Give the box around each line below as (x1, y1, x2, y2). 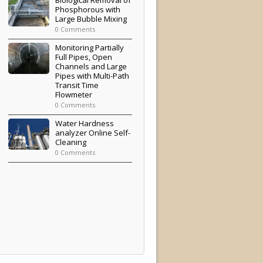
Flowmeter (55, 89, 93, 100)
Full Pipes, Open (55, 51, 113, 62)
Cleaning (55, 136, 87, 147)
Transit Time (55, 79, 99, 90)
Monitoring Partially (55, 42, 124, 53)
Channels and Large (55, 60, 127, 72)
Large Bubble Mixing (55, 13, 127, 24)
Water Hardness (55, 117, 114, 129)
